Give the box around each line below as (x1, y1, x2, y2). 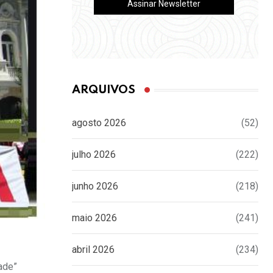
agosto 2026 (72, 117, 126, 129)
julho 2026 (72, 149, 116, 161)
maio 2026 (72, 212, 117, 224)
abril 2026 (72, 244, 115, 256)
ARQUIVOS (72, 84, 135, 96)
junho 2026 (72, 180, 118, 193)
